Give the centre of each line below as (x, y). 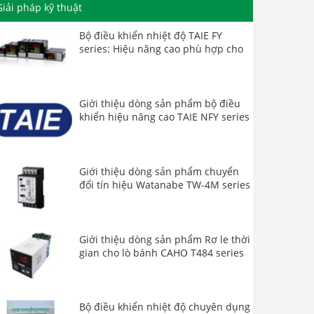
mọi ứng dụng (112, 62)
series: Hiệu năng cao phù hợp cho (162, 49)
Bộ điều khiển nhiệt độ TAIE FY (151, 35)
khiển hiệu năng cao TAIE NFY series (165, 116)
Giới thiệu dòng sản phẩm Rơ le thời (165, 239)
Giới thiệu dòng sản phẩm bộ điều (160, 103)
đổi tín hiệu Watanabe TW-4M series (165, 184)
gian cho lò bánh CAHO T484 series (162, 252)
